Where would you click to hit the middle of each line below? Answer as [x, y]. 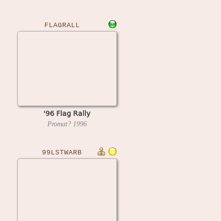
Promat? [60, 124]
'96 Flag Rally [67, 113]
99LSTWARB [62, 152]
